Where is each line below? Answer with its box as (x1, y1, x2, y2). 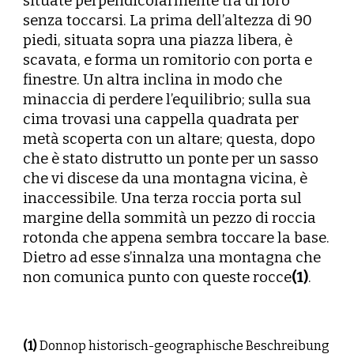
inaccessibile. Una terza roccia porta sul (23, 190, 303, 207)
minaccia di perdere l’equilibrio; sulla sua (23, 91, 312, 108)
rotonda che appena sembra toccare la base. (23, 229, 330, 247)
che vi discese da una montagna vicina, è (23, 170, 308, 187)
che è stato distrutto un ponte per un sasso (23, 150, 319, 168)
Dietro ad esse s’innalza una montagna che (23, 249, 322, 266)
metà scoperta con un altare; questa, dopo (23, 130, 316, 148)
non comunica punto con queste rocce (23, 269, 292, 286)
